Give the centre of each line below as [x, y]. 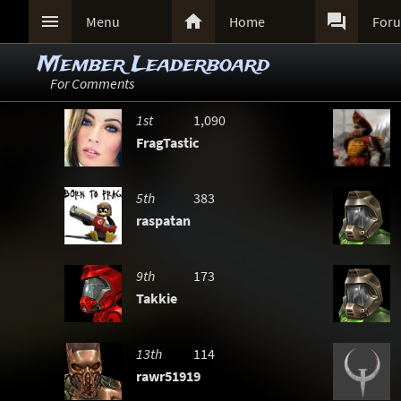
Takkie [157, 298]
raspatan [163, 220]
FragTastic [167, 142]
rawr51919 [168, 376]
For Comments [92, 83]
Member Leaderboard [154, 65]
